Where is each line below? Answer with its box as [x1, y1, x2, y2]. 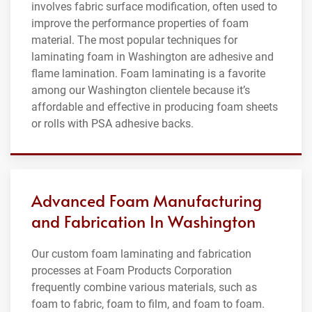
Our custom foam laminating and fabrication [31, 247, 251, 260]
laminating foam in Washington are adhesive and [31, 49, 274, 63]
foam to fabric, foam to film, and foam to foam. [31, 297, 265, 311]
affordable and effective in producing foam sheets [31, 100, 278, 114]
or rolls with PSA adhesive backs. [31, 116, 194, 130]
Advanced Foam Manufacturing [31, 189, 262, 211]
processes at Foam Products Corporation [31, 263, 232, 277]
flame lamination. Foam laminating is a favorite [31, 66, 265, 80]
